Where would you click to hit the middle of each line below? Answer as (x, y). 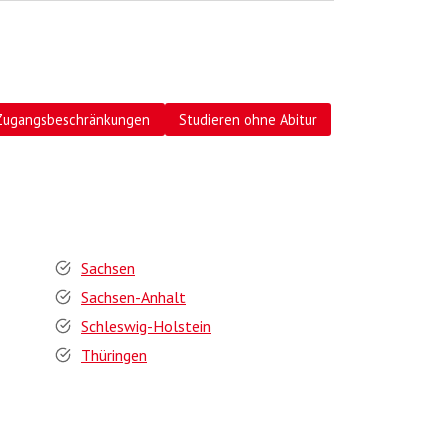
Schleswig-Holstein (146, 326)
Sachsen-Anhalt (133, 297)
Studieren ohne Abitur (248, 119)
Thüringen (114, 355)
